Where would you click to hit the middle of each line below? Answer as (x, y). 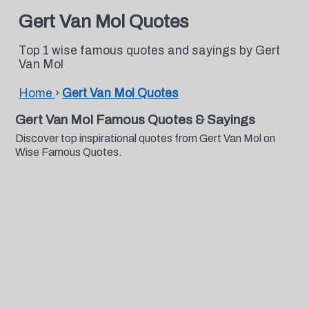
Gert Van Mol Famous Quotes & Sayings (135, 120)
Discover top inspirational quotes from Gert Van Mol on (145, 138)
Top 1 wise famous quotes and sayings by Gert (149, 51)
